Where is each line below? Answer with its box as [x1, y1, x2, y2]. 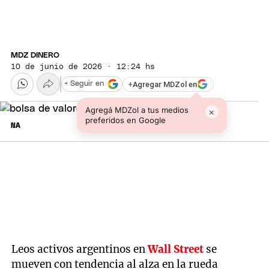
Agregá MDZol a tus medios [85, 105, 189, 115]
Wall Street [148, 242, 204, 256]
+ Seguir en [64, 80, 104, 88]
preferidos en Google [85, 115, 166, 125]
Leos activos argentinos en [11, 242, 148, 256]
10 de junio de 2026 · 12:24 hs [11, 62, 155, 71]
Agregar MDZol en [133, 79, 197, 89]
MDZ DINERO [11, 51, 59, 59]
